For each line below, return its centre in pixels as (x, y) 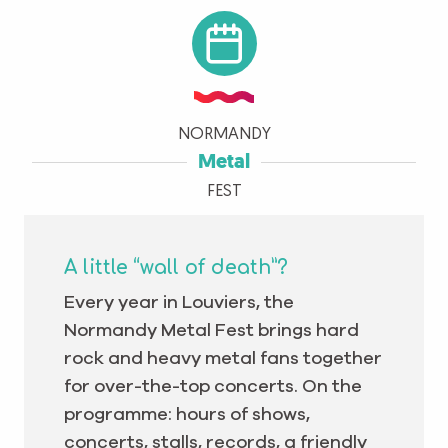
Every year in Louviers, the (179, 302)
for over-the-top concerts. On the (213, 386)
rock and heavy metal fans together (223, 358)
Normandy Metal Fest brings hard (211, 330)
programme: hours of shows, (187, 414)
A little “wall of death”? (176, 267)
